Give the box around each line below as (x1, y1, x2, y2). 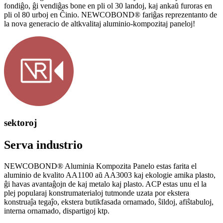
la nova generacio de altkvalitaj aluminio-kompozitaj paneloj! (4, 19, 195, 28)
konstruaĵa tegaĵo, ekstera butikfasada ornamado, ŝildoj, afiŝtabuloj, (4, 197, 214, 206)
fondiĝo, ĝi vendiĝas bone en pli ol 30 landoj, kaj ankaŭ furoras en (4, 1, 212, 10)
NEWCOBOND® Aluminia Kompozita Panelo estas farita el (4, 161, 197, 170)
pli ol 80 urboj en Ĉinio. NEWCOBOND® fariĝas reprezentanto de (4, 10, 217, 19)
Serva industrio (4, 138, 83, 151)
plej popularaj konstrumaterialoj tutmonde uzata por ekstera (4, 188, 189, 197)
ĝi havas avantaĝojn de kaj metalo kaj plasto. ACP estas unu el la (4, 179, 207, 188)
